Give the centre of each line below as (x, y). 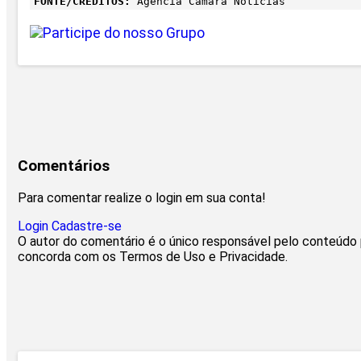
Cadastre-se (87, 226)
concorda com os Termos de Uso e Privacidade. (153, 256)
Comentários (64, 166)
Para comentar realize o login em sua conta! (142, 197)
